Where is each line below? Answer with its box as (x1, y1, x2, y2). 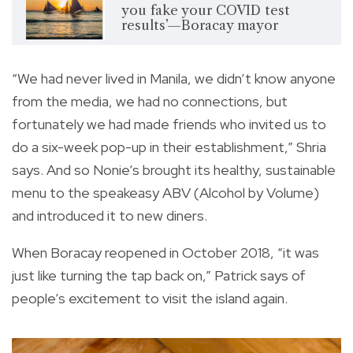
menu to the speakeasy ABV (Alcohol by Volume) (12, 183, 319, 202)
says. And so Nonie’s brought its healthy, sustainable (12, 160, 336, 179)
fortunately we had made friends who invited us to (12, 114, 326, 133)
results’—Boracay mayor (121, 17, 278, 34)
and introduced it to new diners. (12, 206, 207, 225)
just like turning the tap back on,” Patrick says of (12, 266, 306, 284)
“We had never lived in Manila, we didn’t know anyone (12, 69, 336, 87)
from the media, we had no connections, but (12, 91, 288, 110)
